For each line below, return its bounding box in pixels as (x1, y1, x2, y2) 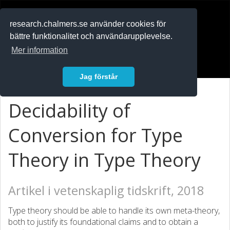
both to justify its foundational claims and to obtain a (8, 216, 198, 227)
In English (15, 37, 49, 48)
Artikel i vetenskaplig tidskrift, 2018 (8, 182, 204, 199)
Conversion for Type (8, 123, 183, 148)
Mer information (11, 46, 68, 55)
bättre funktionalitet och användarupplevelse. (10, 32, 173, 41)
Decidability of (8, 98, 130, 123)
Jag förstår (80, 72, 118, 81)
